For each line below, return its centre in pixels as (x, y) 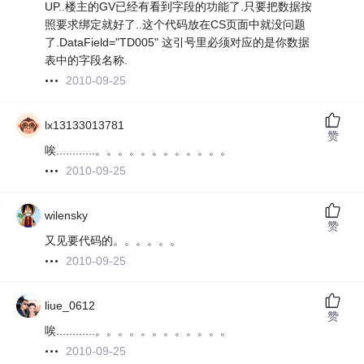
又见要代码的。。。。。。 (113, 241)
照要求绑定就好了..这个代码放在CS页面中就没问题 (175, 25)
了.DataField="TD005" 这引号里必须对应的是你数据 (178, 43)
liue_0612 (70, 306)
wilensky (67, 216)
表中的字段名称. (87, 61)
